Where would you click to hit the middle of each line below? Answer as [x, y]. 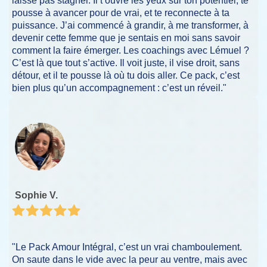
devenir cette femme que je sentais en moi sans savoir [126, 38]
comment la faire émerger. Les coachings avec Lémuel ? [131, 51]
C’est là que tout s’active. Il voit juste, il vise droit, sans [126, 63]
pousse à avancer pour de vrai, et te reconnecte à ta [121, 13]
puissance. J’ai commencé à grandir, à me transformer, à [130, 26]
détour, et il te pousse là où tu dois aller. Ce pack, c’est [126, 76]
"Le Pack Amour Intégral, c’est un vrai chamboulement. [127, 247]
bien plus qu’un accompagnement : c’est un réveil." [119, 88]
